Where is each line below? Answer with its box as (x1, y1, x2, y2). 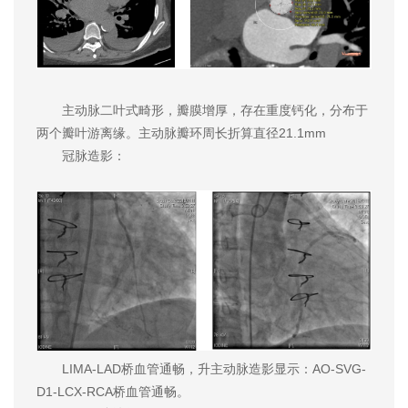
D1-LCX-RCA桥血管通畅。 (36, 383, 189, 399)
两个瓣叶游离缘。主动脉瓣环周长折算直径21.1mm (36, 125, 326, 140)
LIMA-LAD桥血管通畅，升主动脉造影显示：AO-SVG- (36, 361, 366, 376)
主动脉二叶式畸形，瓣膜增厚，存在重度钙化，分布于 (36, 102, 368, 117)
